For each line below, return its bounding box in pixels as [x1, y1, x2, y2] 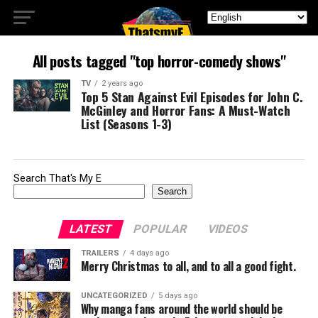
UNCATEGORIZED [80, 291, 148, 300]
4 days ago [129, 248, 169, 258]
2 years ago [101, 79, 143, 88]
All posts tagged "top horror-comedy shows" [32, 50, 286, 72]
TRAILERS [80, 248, 119, 258]
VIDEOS [207, 222, 251, 236]
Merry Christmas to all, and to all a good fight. [80, 258, 296, 275]
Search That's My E [13, 172, 102, 185]
